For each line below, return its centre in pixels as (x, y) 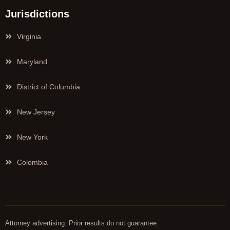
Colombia (32, 162)
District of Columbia (48, 87)
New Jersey (36, 112)
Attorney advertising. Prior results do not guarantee (81, 223)
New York (32, 137)
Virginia (29, 37)
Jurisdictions (37, 14)
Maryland (32, 62)
